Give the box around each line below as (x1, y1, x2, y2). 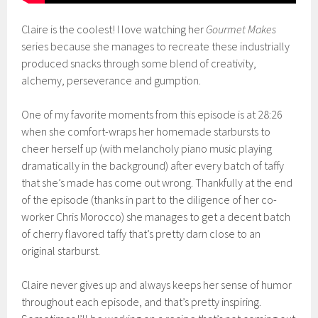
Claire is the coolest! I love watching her (21, 21, 207, 36)
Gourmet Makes (206, 21, 277, 36)
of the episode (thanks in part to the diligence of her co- (21, 192, 278, 207)
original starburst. (21, 243, 101, 258)
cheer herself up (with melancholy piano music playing (21, 141, 273, 155)
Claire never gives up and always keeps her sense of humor (21, 277, 292, 292)
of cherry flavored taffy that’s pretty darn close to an (21, 226, 261, 241)
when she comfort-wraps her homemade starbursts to (21, 124, 271, 138)
